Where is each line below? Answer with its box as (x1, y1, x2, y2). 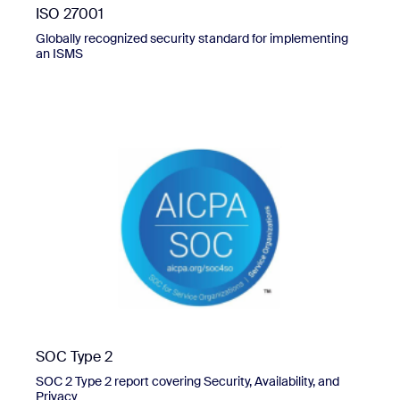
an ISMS (36, 45, 83, 62)
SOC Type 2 (36, 346, 112, 366)
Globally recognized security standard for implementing (36, 29, 348, 46)
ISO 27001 (36, 4, 104, 23)
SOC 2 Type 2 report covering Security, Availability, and (36, 372, 339, 389)
